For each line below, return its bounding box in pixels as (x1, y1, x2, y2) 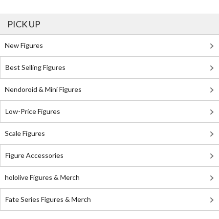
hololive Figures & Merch (5, 173, 80, 181)
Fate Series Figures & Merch (5, 195, 91, 203)
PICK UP (7, 19, 40, 29)
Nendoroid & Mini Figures (5, 85, 82, 93)
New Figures (5, 41, 43, 49)
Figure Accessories (5, 151, 64, 159)
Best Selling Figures (5, 63, 66, 71)
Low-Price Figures (5, 107, 60, 115)
